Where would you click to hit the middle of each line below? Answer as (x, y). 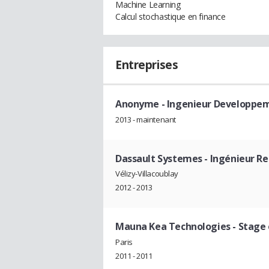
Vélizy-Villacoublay (147, 174)
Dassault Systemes (159, 158)
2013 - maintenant (146, 119)
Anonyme (138, 104)
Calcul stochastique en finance (171, 17)
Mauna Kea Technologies (173, 227)
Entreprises (147, 65)
